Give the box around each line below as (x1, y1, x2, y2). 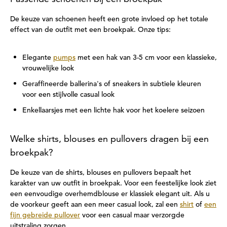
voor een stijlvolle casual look (22, 90, 115, 99)
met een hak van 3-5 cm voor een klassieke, (75, 53, 217, 62)
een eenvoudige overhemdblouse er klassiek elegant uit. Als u (10, 189, 210, 198)
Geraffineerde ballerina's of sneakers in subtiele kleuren (22, 79, 201, 88)
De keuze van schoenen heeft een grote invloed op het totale (10, 14, 208, 23)
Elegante (22, 53, 53, 62)
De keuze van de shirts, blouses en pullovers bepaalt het (10, 168, 191, 177)
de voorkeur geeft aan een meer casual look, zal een (10, 200, 180, 209)
